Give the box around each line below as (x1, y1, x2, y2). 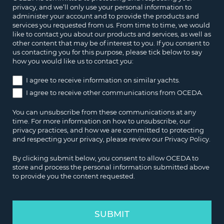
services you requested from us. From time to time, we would (12, 21, 210, 29)
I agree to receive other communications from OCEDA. (26, 88, 203, 97)
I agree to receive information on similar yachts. (26, 76, 180, 84)
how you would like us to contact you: (12, 57, 133, 65)
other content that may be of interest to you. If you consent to (12, 39, 209, 47)
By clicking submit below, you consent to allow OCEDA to (12, 153, 198, 162)
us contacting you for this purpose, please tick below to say (12, 48, 202, 56)
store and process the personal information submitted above (12, 162, 209, 171)
